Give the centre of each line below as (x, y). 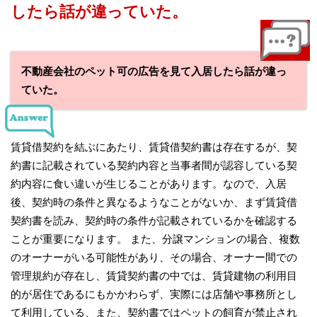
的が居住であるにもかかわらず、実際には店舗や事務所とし (154, 294)
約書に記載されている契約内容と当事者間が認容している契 (154, 165)
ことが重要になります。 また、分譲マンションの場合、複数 (155, 238)
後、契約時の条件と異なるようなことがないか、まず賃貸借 (154, 202)
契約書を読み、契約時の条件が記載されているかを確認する (154, 220)
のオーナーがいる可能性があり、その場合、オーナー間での (154, 257)
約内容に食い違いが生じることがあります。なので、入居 (149, 183)
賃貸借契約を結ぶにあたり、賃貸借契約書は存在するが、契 (154, 146)
